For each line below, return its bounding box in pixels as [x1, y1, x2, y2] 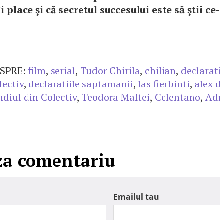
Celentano [155, 90, 200, 104]
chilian [145, 64, 176, 77]
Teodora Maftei [82, 90, 150, 104]
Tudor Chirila [80, 64, 140, 77]
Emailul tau [113, 192, 159, 202]
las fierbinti [138, 77, 190, 90]
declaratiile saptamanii [28, 77, 133, 90]
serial [51, 64, 75, 77]
